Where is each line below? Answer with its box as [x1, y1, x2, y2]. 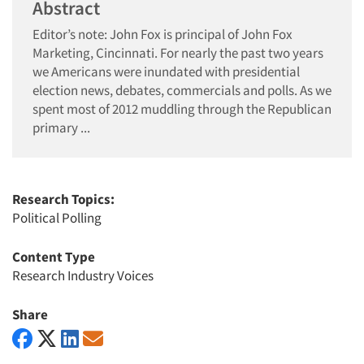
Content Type [12, 247, 95, 266]
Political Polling [12, 208, 102, 227]
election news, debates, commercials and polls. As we [32, 80, 331, 99]
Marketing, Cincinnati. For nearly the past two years [32, 43, 323, 62]
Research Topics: [12, 189, 115, 208]
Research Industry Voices [12, 266, 154, 284]
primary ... [32, 118, 90, 136]
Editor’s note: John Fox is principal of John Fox [32, 24, 292, 43]
